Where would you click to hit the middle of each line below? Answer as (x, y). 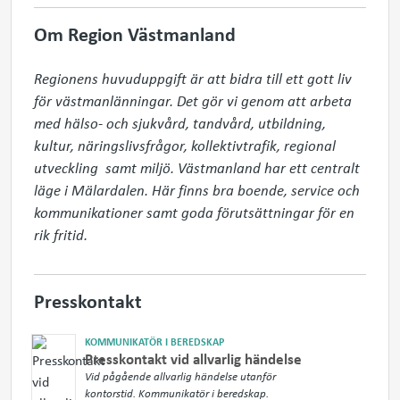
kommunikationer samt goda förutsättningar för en (194, 212)
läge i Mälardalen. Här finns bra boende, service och (197, 190)
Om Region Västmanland (135, 33)
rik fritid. (61, 234)
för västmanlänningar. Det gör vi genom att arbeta (193, 100)
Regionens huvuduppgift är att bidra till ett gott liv (193, 78)
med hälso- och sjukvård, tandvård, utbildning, (180, 123)
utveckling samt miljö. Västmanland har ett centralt (197, 167)
